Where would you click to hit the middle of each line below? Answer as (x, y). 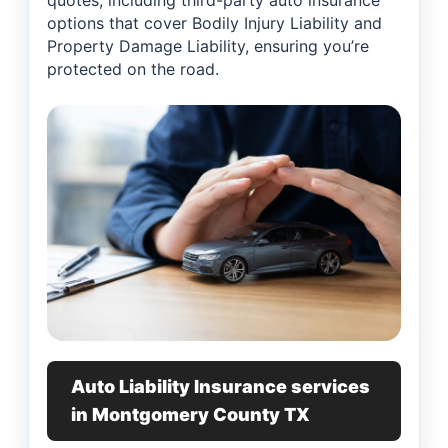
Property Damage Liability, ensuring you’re (208, 46)
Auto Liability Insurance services (220, 387)
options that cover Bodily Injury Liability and (214, 23)
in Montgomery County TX (190, 415)
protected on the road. (133, 69)
